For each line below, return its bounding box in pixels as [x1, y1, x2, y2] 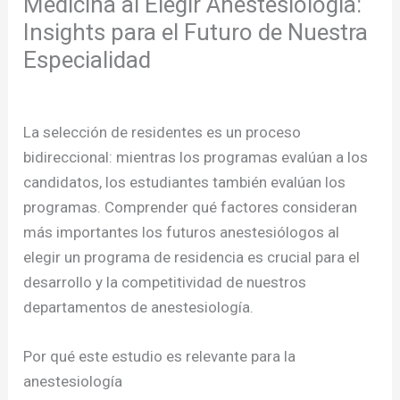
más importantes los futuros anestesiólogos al [23, 223, 340, 242]
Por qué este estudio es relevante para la [23, 347, 296, 366]
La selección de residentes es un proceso [23, 123, 302, 142]
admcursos [166, 85, 244, 104]
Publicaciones [33, 85, 127, 104]
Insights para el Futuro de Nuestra [23, 19, 369, 46]
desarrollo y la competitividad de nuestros [23, 273, 307, 292]
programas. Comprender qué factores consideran [23, 198, 358, 217]
